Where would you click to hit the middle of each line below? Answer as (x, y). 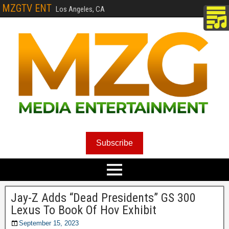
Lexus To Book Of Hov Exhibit (84, 210)
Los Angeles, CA (80, 9)
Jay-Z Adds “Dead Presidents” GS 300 (103, 198)
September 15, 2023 (49, 223)
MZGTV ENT (27, 8)
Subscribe (114, 143)
